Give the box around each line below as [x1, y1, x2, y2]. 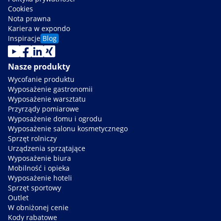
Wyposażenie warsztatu [8, 94, 86, 104]
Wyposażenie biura [8, 153, 71, 163]
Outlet [8, 193, 29, 203]
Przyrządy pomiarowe [8, 104, 79, 114]
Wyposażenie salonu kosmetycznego [8, 124, 128, 134]
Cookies [8, 4, 33, 14]
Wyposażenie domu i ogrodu [8, 114, 102, 124]
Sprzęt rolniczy [8, 134, 57, 144]
